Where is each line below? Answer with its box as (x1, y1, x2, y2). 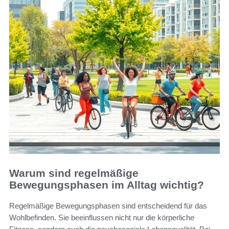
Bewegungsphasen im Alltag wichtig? (9, 179, 204, 191)
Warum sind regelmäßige (9, 167, 139, 179)
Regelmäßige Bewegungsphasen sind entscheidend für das (9, 201, 207, 210)
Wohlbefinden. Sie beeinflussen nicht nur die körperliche (9, 213, 194, 222)
